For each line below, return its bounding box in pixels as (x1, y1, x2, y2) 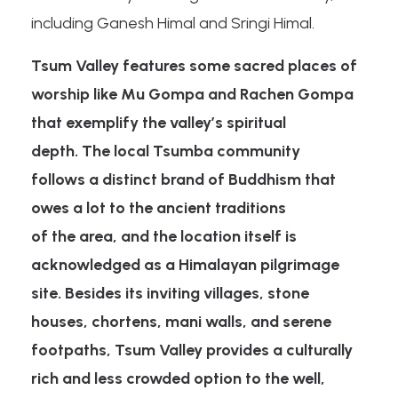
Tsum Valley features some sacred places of (31, 55, 357, 76)
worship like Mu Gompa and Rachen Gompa (31, 84, 354, 104)
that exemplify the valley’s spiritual (31, 112, 286, 132)
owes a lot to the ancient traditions (31, 197, 286, 218)
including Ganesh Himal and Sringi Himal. (31, 12, 314, 33)
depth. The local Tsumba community (31, 140, 300, 161)
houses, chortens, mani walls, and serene (31, 311, 331, 331)
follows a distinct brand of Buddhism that (31, 169, 336, 189)
